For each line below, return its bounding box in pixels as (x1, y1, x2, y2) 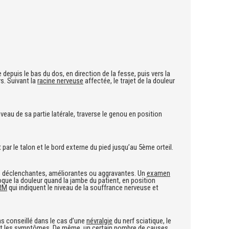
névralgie (86, 216, 112, 225)
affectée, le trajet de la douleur (83, 76, 175, 85)
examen (147, 169, 170, 178)
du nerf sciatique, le (112, 216, 171, 225)
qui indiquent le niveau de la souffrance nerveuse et (7, 183, 158, 192)
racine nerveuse (37, 76, 83, 85)
